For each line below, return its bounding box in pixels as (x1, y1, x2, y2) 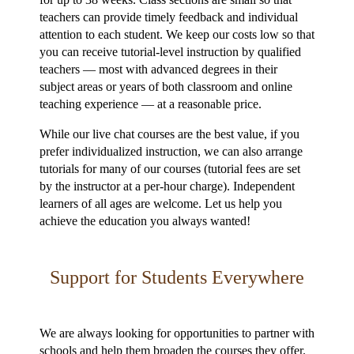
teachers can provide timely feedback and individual (40, 9, 298, 24)
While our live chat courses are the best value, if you (40, 126, 299, 141)
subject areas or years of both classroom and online (40, 79, 292, 93)
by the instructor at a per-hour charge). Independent (40, 179, 295, 193)
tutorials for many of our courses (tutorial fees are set (40, 161, 300, 175)
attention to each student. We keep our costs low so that (40, 27, 314, 41)
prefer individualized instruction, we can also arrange (40, 144, 303, 158)
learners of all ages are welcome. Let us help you (40, 196, 282, 210)
